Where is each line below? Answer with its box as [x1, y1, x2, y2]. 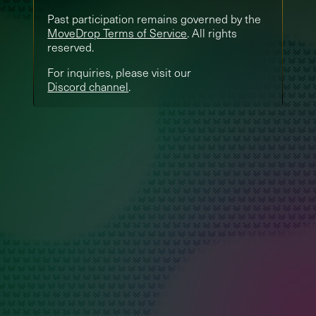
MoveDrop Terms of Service [47, 24, 188, 41]
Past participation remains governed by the [47, 10, 262, 27]
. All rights [187, 24, 238, 41]
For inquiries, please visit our [47, 63, 192, 80]
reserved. [47, 38, 95, 55]
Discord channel [47, 78, 129, 95]
